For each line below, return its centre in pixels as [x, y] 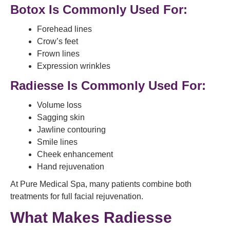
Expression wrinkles [74, 66]
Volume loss [59, 105]
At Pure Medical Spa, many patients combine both [101, 184]
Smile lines [57, 142]
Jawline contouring [71, 130]
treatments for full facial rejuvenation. [77, 196]
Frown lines [58, 54]
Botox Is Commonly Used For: [99, 9]
